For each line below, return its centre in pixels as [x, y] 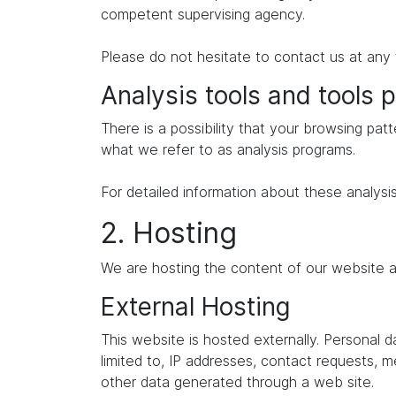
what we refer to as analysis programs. [228, 149]
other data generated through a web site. [237, 382]
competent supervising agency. [203, 14]
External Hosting [195, 307]
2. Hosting [169, 233]
